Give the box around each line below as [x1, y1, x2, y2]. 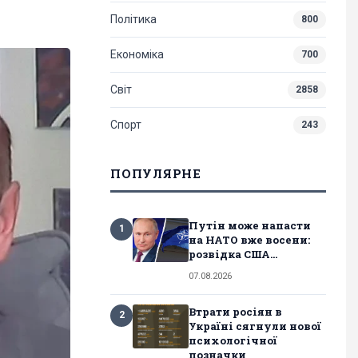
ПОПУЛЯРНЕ [110, 165, 201, 181]
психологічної [189, 332, 277, 348]
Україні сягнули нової [189, 318, 321, 333]
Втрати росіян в [189, 304, 282, 319]
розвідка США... [189, 246, 277, 261]
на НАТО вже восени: [189, 232, 310, 247]
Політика [110, 12, 157, 26]
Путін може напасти [189, 217, 311, 233]
